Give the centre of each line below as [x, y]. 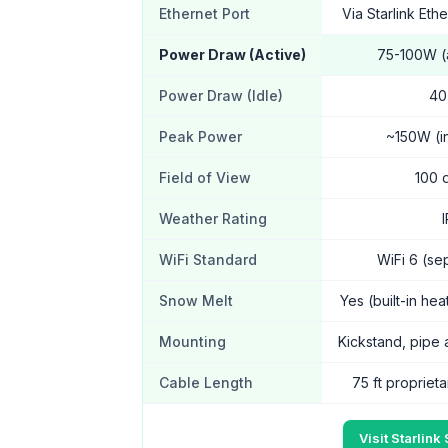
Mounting [192, 341]
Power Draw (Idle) [221, 95]
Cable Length [206, 382]
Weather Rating [213, 218]
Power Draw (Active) [232, 54]
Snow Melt [196, 300]
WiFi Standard [208, 259]
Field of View [205, 177]
